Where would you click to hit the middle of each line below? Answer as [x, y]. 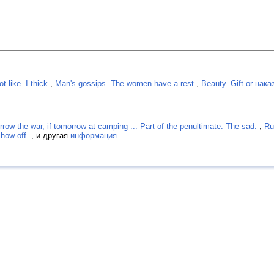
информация [94, 135]
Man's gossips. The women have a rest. [126, 83]
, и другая [51, 135]
